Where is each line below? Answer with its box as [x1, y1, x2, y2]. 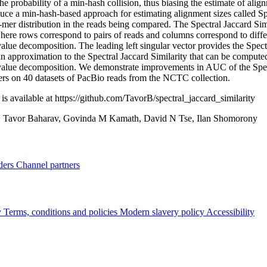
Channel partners [16, 160, 80, 170]
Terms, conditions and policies [4, 206, 120, 217]
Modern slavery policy [120, 206, 206, 217]
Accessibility [206, 206, 254, 217]
